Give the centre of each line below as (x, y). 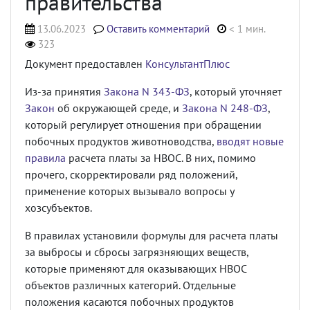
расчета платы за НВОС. (126, 158)
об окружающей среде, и (118, 108)
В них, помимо (221, 158)
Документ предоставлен (85, 64)
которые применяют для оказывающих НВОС (136, 268)
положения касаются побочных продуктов (129, 302)
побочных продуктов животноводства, (121, 141)
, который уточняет (236, 91)
